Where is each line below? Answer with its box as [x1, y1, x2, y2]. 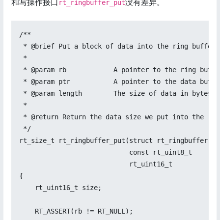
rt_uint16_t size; [19, 184, 102, 192]
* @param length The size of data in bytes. [19, 89, 216, 98]
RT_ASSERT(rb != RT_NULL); [19, 207, 133, 216]
